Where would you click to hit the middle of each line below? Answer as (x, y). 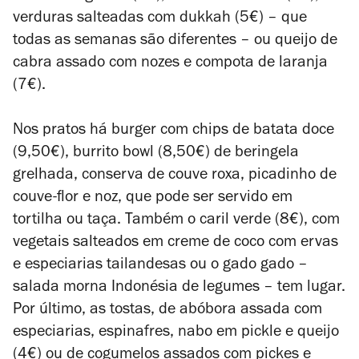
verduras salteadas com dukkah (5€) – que (160, 19)
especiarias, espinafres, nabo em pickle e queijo (176, 333)
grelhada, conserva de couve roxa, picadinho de (175, 176)
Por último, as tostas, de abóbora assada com (167, 311)
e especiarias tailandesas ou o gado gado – (160, 266)
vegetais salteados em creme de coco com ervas (175, 244)
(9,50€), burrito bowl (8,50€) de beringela (156, 154)
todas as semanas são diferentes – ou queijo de (175, 42)
